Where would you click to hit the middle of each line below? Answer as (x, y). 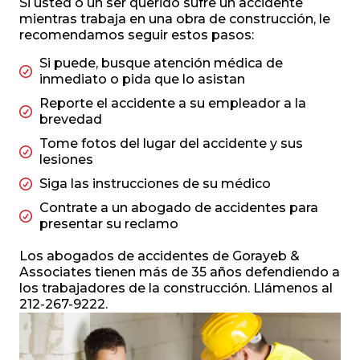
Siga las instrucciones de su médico (155, 184)
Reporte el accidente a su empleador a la (173, 104)
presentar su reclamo (109, 224)
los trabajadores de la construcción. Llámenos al (176, 288)
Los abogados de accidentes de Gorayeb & (160, 256)
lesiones (66, 160)
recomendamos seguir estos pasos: (137, 35)
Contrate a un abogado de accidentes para (179, 208)
